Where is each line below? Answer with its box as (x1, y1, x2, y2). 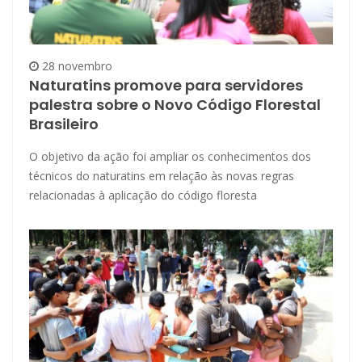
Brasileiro (29, 114, 99, 135)
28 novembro (39, 58, 112, 74)
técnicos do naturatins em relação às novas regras (29, 168, 294, 184)
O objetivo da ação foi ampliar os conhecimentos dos (29, 149, 311, 165)
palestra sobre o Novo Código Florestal (29, 95, 321, 116)
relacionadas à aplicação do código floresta (29, 187, 257, 204)
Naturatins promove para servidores (29, 75, 303, 96)
